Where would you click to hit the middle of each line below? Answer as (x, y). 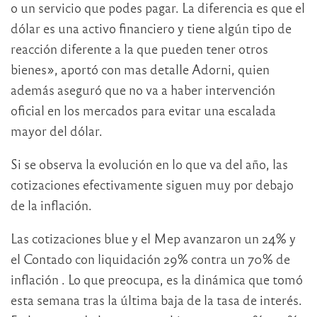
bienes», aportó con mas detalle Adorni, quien (140, 69)
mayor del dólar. (57, 130)
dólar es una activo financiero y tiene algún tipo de (151, 28)
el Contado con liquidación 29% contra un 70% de (150, 258)
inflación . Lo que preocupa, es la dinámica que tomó (157, 279)
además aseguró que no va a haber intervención (143, 89)
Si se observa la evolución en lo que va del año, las (149, 163)
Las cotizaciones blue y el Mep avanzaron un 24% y (153, 238)
